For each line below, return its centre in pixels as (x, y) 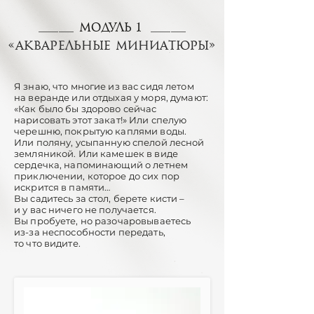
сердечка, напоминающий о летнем (101, 165)
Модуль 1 (111, 27)
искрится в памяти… (62, 187)
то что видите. (47, 243)
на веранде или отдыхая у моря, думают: (111, 97)
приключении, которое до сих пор (97, 176)
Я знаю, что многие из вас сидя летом (104, 86)
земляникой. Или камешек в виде (96, 153)
